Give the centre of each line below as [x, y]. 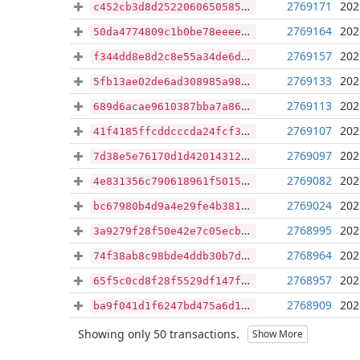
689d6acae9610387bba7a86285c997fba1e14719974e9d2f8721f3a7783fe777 [167, 106]
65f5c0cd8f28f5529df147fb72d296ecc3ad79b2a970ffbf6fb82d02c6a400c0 [167, 281]
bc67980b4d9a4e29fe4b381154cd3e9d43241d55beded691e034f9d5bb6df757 [167, 206]
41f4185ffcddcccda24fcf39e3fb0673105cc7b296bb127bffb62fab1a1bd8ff [167, 131]
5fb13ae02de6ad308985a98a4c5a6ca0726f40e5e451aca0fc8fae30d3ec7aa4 [167, 82]
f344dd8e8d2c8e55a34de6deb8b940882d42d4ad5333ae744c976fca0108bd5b [167, 57]
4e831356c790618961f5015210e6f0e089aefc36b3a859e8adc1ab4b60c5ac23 [167, 181]
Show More [278, 333]
